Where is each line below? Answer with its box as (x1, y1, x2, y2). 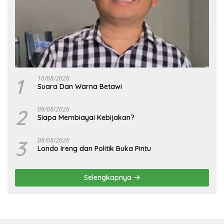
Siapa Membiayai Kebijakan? (37, 113, 134, 122)
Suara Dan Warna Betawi (37, 82, 122, 91)
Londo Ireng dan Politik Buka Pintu (37, 144, 151, 153)
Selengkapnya (83, 173, 133, 182)
